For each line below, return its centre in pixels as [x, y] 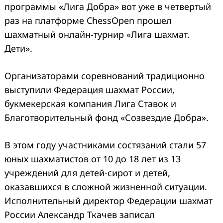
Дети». [18, 48]
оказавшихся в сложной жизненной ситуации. [106, 186]
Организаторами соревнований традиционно [105, 75]
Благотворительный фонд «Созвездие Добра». [107, 117]
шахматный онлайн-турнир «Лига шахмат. [97, 34]
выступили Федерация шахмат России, [90, 89]
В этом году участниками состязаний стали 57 [105, 145]
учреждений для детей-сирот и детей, [87, 172]
